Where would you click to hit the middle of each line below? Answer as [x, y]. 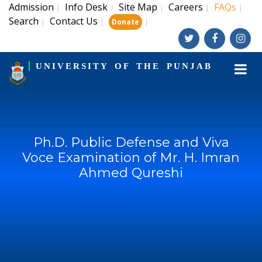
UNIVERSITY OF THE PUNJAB [124, 66]
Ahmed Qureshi [131, 173]
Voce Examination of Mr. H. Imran [131, 158]
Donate [125, 22]
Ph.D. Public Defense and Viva [131, 142]
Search [24, 21]
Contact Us [74, 21]
